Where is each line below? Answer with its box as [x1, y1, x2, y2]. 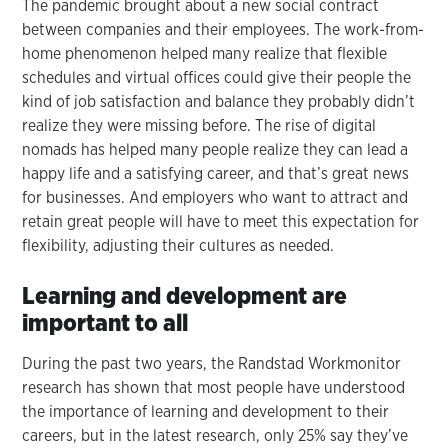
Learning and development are [22, 280, 348, 310]
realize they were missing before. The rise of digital [22, 115, 377, 135]
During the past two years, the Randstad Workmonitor [22, 353, 402, 373]
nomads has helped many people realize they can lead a [22, 139, 409, 159]
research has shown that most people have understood [22, 377, 406, 397]
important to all [22, 307, 189, 337]
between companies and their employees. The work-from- [22, 19, 425, 39]
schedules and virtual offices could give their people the [22, 67, 412, 87]
